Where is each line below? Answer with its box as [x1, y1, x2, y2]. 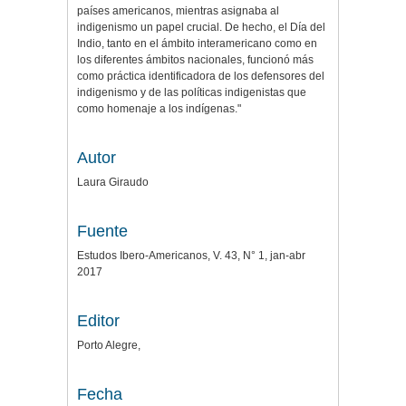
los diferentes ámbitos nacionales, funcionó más [77, 53, 314, 67]
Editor [77, 312, 120, 331]
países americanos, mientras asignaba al [77, 5, 279, 18]
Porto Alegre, [77, 339, 140, 353]
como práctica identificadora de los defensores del [77, 70, 324, 83]
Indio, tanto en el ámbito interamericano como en [77, 37, 317, 51]
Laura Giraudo [77, 176, 149, 189]
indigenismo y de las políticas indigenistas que [77, 86, 306, 100]
